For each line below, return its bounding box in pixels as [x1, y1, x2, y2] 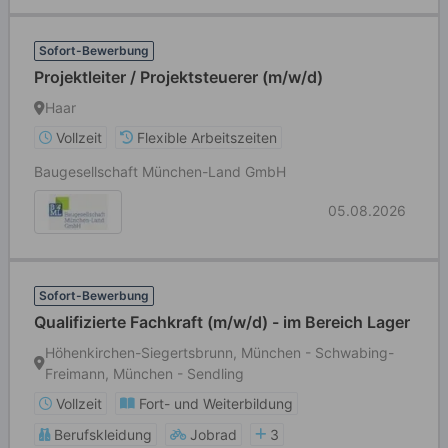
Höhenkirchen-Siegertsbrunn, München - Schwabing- [45, 344, 394, 361]
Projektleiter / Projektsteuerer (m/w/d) [34, 67, 323, 87]
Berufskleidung [54, 426, 152, 443]
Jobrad [190, 426, 237, 443]
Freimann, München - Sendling [45, 365, 244, 382]
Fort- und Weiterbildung [139, 395, 293, 412]
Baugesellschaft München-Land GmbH [34, 163, 286, 180]
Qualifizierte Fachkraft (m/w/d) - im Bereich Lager [34, 312, 410, 332]
